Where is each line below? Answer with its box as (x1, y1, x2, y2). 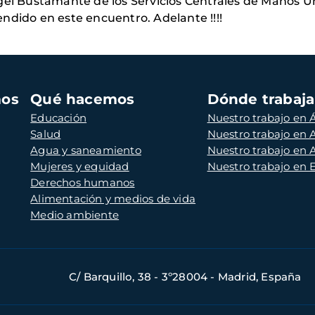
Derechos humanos (30, 175, 135, 189)
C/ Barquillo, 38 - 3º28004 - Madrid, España (68, 269, 302, 283)
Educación (30, 110, 87, 124)
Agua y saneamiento (30, 143, 141, 157)
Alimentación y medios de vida (30, 191, 196, 205)
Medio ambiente (30, 207, 120, 221)
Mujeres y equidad (30, 159, 129, 173)
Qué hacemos (30, 90, 135, 108)
